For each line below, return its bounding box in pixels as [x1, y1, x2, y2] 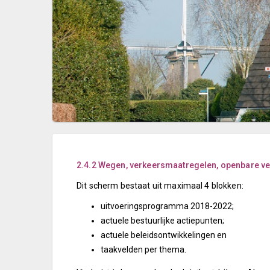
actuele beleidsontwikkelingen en [101, 230, 227, 240]
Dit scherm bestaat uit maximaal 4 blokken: [77, 181, 243, 190]
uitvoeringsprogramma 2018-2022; [101, 201, 234, 211]
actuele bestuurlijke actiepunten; [101, 216, 224, 225]
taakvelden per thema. [101, 245, 186, 254]
